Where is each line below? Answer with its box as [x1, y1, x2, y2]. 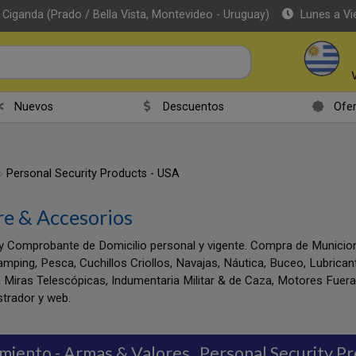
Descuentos [162, 100, 224, 114]
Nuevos [14, 100, 53, 114]
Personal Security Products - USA [6, 167, 180, 180]
